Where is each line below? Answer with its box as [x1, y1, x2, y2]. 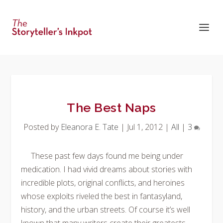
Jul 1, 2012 [126, 121, 163, 132]
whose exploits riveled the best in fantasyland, [21, 191, 183, 202]
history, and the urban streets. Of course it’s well [21, 204, 191, 215]
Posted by [23, 121, 61, 132]
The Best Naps [67, 100, 156, 115]
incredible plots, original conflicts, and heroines [21, 177, 185, 188]
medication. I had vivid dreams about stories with [21, 164, 193, 175]
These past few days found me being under [21, 150, 184, 161]
